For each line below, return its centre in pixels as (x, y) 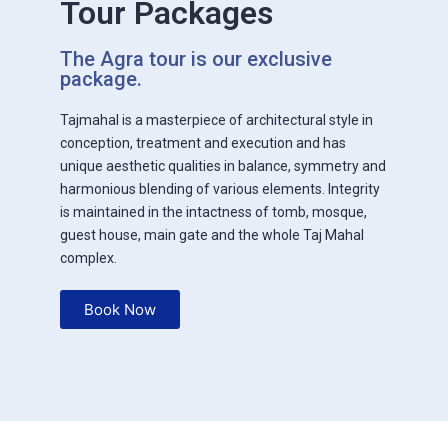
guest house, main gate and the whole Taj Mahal (212, 234)
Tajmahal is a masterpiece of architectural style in (216, 119)
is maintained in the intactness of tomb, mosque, (213, 211)
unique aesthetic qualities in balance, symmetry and (223, 165)
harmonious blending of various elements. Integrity (220, 188)
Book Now (120, 309)
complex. (88, 257)
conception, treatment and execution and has (203, 142)
